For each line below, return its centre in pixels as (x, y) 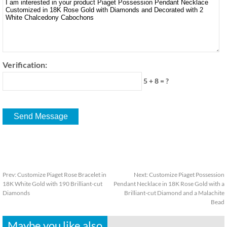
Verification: (25, 64)
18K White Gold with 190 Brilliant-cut (52, 183)
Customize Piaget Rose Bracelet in (62, 174)
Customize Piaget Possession (187, 174)
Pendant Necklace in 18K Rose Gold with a (169, 183)
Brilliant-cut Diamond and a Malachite (174, 193)
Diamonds (16, 193)
